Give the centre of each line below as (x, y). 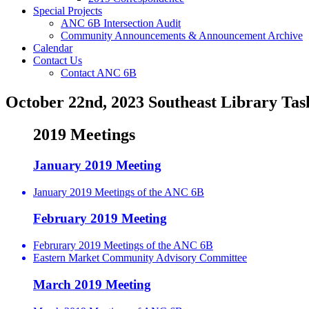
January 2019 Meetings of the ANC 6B (119, 192)
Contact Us (58, 61)
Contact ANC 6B (99, 73)
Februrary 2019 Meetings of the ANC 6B (123, 246)
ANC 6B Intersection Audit (121, 23)
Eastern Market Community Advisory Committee (140, 258)
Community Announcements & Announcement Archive (182, 36)
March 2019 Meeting (92, 284)
